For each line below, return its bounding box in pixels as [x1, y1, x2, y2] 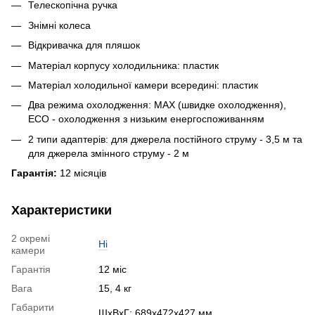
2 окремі [11, 233, 50, 245]
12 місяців [57, 167, 106, 179]
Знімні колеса [28, 19, 91, 31]
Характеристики [11, 203, 112, 218]
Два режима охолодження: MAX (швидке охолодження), [28, 99, 286, 111]
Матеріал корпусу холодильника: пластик [28, 59, 219, 71]
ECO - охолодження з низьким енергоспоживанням [28, 113, 264, 125]
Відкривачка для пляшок [28, 39, 140, 51]
